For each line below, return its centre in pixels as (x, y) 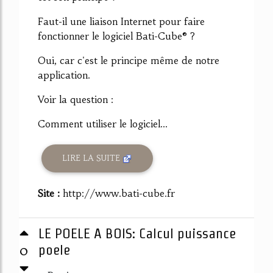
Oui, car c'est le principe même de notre (129, 60)
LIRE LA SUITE (93, 158)
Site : (50, 193)
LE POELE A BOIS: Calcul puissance (137, 233)
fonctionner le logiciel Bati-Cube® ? (116, 36)
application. (64, 75)
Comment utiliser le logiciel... (103, 123)
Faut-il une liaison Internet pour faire (121, 21)
